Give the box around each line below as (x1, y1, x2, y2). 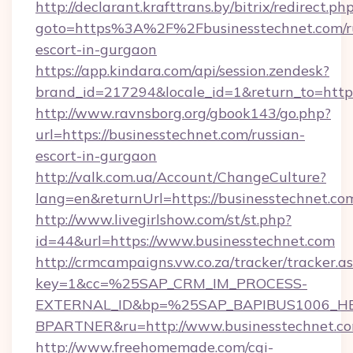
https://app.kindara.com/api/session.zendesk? (35, 61, 329, 80)
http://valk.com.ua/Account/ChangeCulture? (35, 168, 326, 186)
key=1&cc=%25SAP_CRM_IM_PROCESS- (35, 274, 307, 292)
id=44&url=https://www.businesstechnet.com (35, 232, 335, 250)
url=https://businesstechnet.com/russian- (35, 125, 305, 143)
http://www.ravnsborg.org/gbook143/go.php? (35, 104, 331, 122)
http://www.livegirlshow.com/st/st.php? (35, 210, 292, 229)
